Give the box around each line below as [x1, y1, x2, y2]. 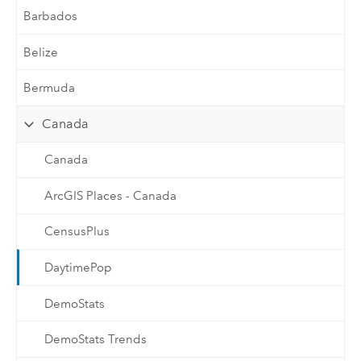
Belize [23, 44, 59, 60]
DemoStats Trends [44, 332, 147, 347]
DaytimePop [44, 259, 112, 275]
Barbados [23, 9, 78, 24]
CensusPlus [44, 224, 110, 239]
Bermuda [23, 81, 76, 96]
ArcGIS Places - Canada [44, 188, 176, 203]
